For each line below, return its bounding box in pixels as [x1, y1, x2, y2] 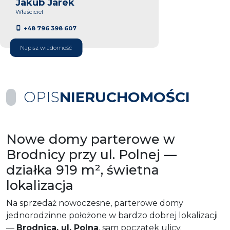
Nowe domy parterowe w [6, 131, 175, 147]
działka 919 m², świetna [6, 162, 159, 178]
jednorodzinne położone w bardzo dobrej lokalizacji [6, 210, 218, 220]
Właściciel [15, 8, 43, 15]
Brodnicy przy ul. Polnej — [6, 146, 177, 162]
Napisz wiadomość [20, 44, 72, 51]
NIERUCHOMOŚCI [60, 88, 190, 106]
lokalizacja [6, 177, 73, 193]
